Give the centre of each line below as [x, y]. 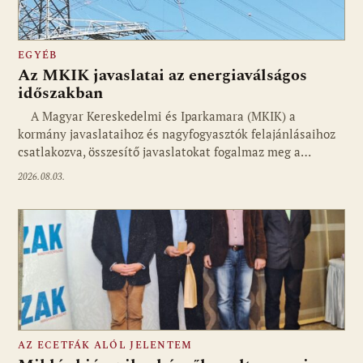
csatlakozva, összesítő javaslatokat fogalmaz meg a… [164, 151]
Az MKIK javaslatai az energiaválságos [162, 75]
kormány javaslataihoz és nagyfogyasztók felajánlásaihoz [177, 133]
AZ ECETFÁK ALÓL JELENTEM [105, 345]
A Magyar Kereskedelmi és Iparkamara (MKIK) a [157, 115]
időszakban [60, 93]
